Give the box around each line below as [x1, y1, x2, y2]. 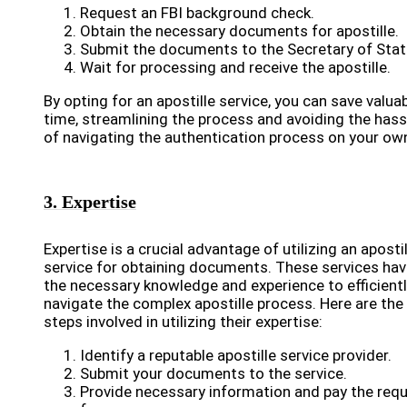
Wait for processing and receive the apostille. [80, 58, 391, 76]
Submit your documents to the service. [80, 364, 347, 382]
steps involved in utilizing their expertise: [44, 313, 323, 331]
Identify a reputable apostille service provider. [80, 346, 392, 364]
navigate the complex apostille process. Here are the [44, 294, 403, 313]
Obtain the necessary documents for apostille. [80, 22, 399, 40]
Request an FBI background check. [80, 4, 314, 22]
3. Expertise [44, 192, 136, 212]
